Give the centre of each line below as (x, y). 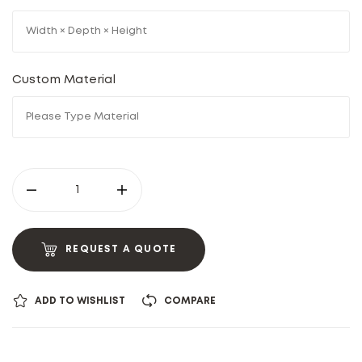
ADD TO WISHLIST (80, 301)
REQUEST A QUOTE (121, 250)
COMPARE (190, 301)
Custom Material (67, 80)
